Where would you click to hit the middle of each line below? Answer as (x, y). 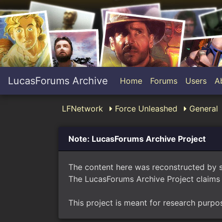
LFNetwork (83, 109)
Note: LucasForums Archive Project (137, 139)
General (202, 109)
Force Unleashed (145, 109)
